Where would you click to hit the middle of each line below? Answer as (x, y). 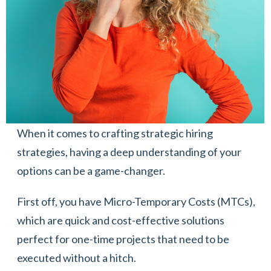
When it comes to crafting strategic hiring (115, 133)
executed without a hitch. (77, 257)
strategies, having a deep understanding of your (129, 152)
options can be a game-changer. (92, 170)
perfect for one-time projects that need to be (123, 239)
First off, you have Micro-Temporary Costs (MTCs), (136, 201)
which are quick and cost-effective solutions (121, 220)
